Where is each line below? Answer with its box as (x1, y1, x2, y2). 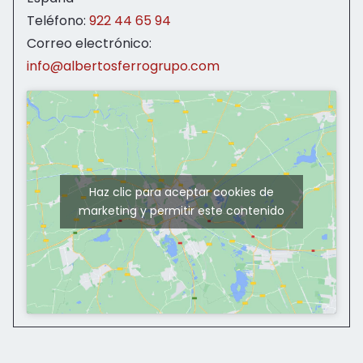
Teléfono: (27, 11, 89, 30)
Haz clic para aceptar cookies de (89, 184, 274, 201)
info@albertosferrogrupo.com (27, 57, 220, 75)
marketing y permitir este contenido (79, 203, 284, 220)
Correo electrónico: (27, 34, 152, 53)
